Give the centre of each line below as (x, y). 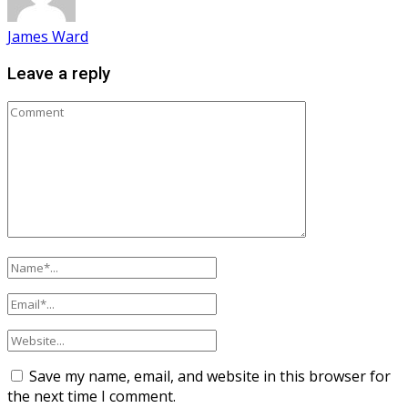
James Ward (48, 37)
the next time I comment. (92, 396)
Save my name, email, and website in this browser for (210, 376)
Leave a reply (59, 74)
